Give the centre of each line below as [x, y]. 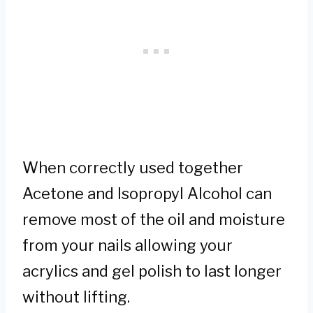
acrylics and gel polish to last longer [152, 271]
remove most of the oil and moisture [154, 219]
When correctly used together [133, 167]
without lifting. [76, 297]
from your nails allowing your [128, 245]
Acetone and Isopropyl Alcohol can [147, 193]
